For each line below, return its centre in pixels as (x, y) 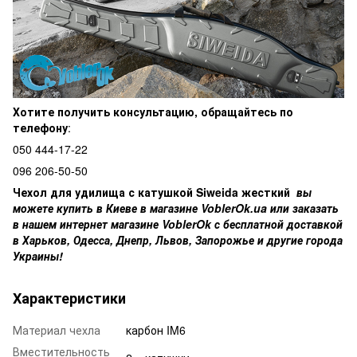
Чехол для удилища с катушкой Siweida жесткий (155, 192)
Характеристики (69, 298)
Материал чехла (57, 330)
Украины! (38, 255)
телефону (40, 127)
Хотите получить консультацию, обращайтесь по (153, 111)
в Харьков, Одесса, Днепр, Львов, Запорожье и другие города (178, 239)
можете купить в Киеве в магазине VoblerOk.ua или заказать (176, 208)
